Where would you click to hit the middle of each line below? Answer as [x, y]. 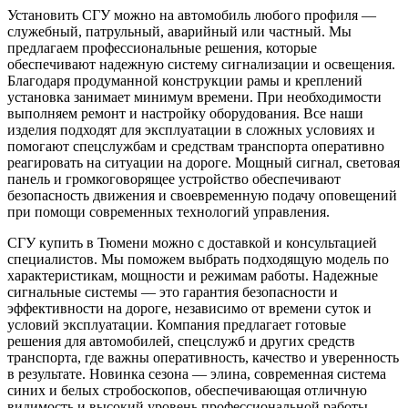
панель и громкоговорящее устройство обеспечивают [174, 179]
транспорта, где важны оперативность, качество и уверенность [203, 357]
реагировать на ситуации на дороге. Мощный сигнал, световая [204, 163]
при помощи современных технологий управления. [168, 212]
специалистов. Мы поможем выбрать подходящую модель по [198, 259]
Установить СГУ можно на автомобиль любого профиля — [192, 15]
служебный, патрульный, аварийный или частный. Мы [179, 31]
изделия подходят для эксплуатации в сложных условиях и [191, 130]
